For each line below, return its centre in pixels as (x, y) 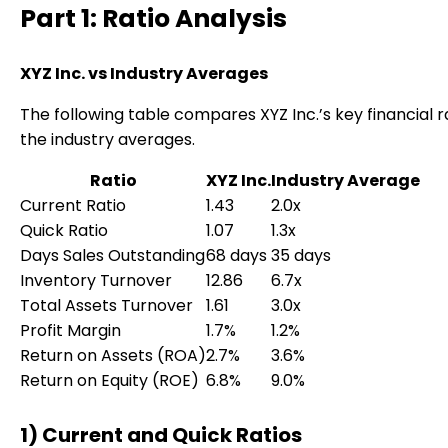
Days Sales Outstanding (112, 255)
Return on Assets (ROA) (113, 355)
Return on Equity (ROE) (109, 380)
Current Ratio (73, 205)
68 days (236, 255)
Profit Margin (70, 330)
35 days (301, 255)
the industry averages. (107, 139)
